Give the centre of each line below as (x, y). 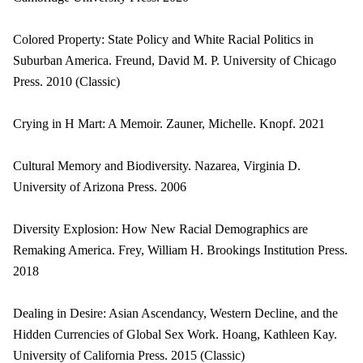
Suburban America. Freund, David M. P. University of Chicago (175, 60)
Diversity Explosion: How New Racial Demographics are (160, 229)
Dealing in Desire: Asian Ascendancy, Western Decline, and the (175, 313)
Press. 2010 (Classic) (66, 81)
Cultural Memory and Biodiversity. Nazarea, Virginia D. (157, 166)
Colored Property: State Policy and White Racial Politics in (163, 39)
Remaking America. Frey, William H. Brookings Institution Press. (180, 250)
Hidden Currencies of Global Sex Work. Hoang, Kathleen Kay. (175, 334)
